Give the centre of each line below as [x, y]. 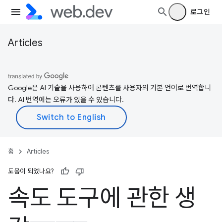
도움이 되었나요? [31, 171]
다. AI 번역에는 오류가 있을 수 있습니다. [66, 100]
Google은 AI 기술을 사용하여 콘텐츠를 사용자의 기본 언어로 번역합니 [110, 88]
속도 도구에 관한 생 [102, 198]
